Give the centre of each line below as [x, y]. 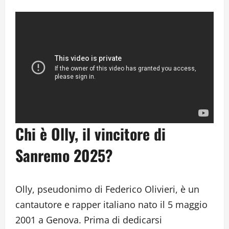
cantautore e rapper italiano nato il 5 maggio [111, 204]
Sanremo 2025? [64, 155]
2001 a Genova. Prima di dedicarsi [89, 220]
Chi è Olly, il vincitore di [90, 133]
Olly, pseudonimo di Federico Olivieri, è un [107, 189]
